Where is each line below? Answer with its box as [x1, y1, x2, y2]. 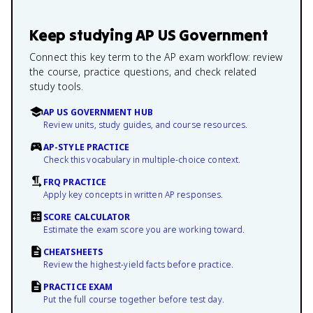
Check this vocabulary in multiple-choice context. [43, 154, 241, 166]
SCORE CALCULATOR [43, 211, 131, 223]
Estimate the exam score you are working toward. [43, 224, 245, 235]
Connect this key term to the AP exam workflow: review [29, 50, 282, 64]
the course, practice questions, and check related [29, 65, 257, 78]
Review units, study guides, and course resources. [43, 119, 248, 131]
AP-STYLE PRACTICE [43, 141, 130, 153]
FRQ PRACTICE [43, 176, 107, 188]
